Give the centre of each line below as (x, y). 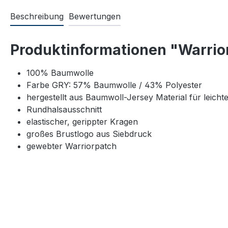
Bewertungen (95, 17)
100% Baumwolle (60, 73)
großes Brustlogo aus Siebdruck (89, 134)
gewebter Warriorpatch (72, 146)
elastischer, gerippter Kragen (82, 122)
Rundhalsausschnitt (64, 110)
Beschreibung (37, 17)
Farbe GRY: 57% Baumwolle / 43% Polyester (114, 85)
